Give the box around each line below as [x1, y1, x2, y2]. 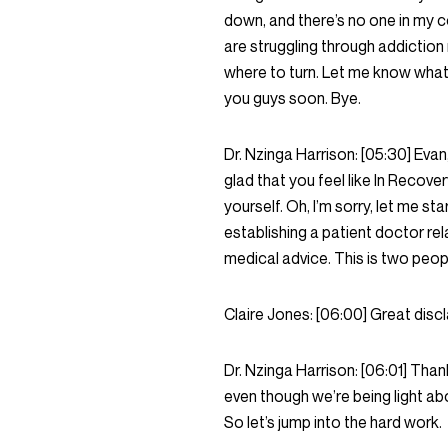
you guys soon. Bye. [224, 88, 364, 108]
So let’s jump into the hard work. [224, 412, 445, 432]
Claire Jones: [224, 304, 316, 324]
